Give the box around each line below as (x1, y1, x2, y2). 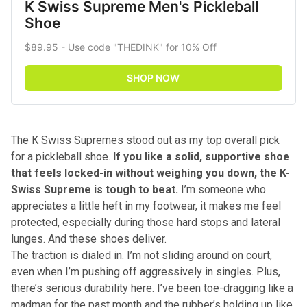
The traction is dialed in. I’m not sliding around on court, (11, 248, 272, 262)
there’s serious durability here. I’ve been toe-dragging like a (11, 281, 293, 295)
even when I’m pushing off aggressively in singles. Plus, (11, 265, 280, 278)
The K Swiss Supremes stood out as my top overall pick (11, 133, 280, 147)
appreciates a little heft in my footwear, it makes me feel (11, 199, 281, 212)
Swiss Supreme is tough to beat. (11, 182, 178, 196)
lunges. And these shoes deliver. (11, 232, 167, 245)
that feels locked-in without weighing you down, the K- (11, 166, 290, 180)
